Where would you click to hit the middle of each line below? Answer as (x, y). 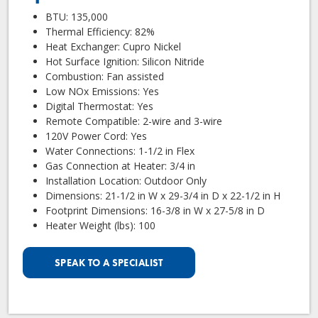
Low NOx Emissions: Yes (102, 92)
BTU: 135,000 (77, 17)
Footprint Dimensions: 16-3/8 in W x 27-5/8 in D (155, 211)
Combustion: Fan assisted (105, 77)
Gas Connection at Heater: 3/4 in (120, 166)
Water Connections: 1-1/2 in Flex (120, 151)
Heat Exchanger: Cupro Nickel (113, 47)
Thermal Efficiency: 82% (100, 32)
